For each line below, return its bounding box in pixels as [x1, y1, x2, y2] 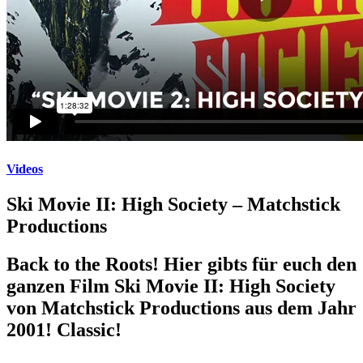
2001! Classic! [6, 318, 122, 340]
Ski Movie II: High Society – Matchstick [6, 193, 340, 215]
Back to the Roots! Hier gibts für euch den [6, 253, 357, 275]
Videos [6, 161, 43, 176]
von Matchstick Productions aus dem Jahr [6, 297, 357, 318]
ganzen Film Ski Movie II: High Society [6, 275, 335, 297]
